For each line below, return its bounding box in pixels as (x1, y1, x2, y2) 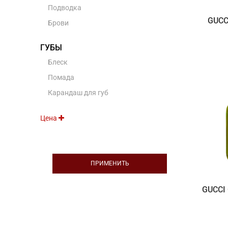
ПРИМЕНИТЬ (90, 160, 129, 167)
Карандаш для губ (47, 89, 108, 97)
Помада (47, 73, 74, 81)
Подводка (47, 4, 81, 12)
